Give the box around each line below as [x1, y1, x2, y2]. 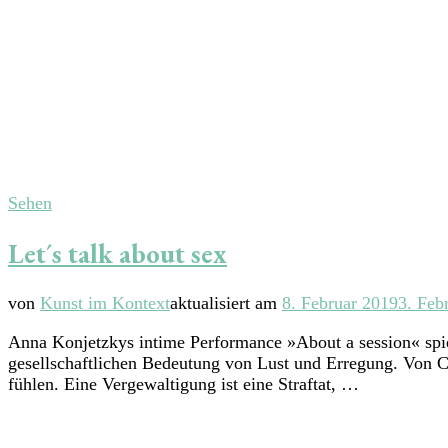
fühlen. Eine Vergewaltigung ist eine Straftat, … [8, 374, 359, 395]
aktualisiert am [170, 293, 282, 314]
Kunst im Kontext [40, 293, 170, 314]
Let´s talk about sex [8, 236, 227, 272]
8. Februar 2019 [282, 293, 398, 314]
